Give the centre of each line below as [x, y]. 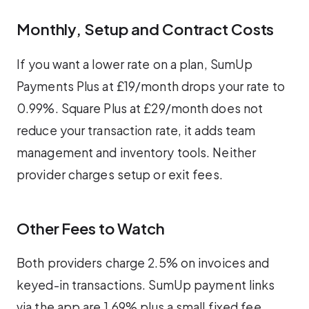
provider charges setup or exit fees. [120, 174]
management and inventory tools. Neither [137, 152]
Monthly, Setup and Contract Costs [146, 29]
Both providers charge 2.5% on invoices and [143, 263]
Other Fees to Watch [91, 228]
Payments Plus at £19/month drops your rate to [151, 86]
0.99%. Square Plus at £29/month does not [140, 108]
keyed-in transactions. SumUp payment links [146, 285]
